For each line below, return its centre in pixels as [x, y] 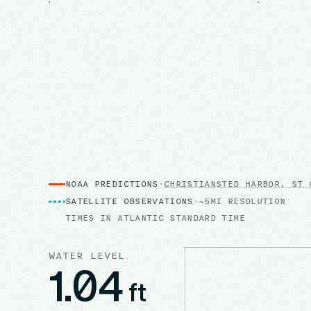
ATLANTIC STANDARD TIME [181, 218]
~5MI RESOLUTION [242, 201]
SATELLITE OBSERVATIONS [129, 201]
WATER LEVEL [87, 255]
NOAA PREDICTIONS [112, 184]
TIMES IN [92, 218]
